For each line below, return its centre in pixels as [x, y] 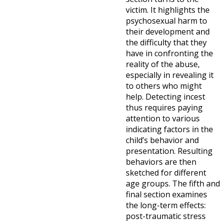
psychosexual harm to [166, 21]
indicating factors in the [169, 129]
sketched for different [166, 173]
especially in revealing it [170, 75]
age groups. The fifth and [173, 184]
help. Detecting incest [166, 97]
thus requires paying [164, 108]
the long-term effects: [166, 205]
